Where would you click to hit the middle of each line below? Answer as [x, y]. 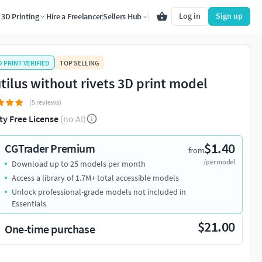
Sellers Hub [122, 16]
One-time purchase [50, 229]
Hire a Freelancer [74, 16]
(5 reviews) [45, 102]
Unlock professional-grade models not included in [99, 192]
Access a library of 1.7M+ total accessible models [95, 178]
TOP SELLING [80, 63]
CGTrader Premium [50, 149]
